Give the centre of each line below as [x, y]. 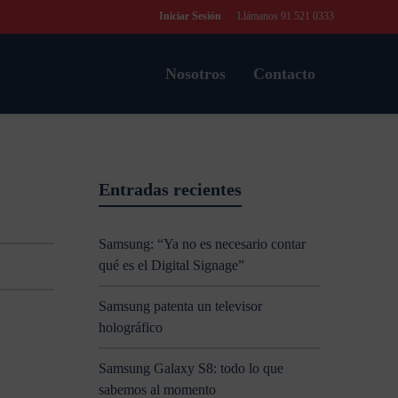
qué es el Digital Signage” [171, 265]
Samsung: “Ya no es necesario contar [202, 244]
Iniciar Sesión [190, 16]
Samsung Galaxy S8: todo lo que [191, 368]
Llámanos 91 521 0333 [284, 16]
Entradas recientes [170, 189]
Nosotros [195, 74]
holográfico [131, 327]
